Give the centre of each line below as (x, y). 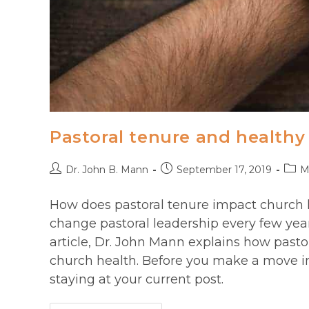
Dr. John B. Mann (107, 169)
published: (184, 182)
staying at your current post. (137, 279)
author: (66, 182)
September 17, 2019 (224, 169)
